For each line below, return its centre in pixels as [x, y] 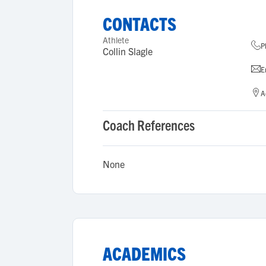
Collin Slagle [128, 51]
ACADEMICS [144, 253]
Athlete [116, 40]
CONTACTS [140, 23]
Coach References [149, 125]
